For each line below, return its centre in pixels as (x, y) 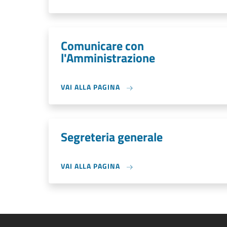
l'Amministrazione (108, 58)
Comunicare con (102, 46)
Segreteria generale (112, 137)
